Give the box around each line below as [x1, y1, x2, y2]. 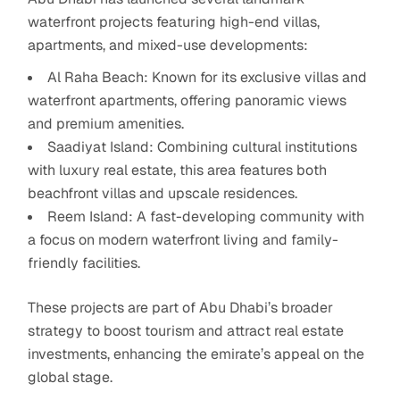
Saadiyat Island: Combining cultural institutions [47, 137, 358, 156]
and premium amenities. [28, 113, 185, 133]
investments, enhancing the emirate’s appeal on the [28, 344, 365, 363]
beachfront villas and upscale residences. [28, 183, 298, 203]
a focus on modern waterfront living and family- [28, 229, 339, 249]
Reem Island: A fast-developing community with [47, 206, 365, 226]
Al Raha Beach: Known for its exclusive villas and [47, 67, 368, 87]
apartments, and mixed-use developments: [28, 35, 309, 54]
